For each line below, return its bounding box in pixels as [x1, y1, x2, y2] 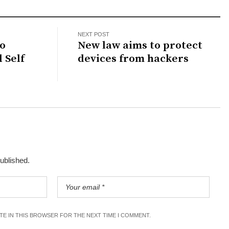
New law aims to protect [78, 38, 203, 52]
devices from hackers [78, 52, 189, 65]
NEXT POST [78, 31, 110, 37]
